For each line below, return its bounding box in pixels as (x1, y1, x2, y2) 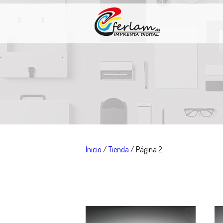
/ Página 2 (129, 144, 162, 154)
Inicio (86, 144, 102, 154)
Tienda (109, 144, 129, 154)
